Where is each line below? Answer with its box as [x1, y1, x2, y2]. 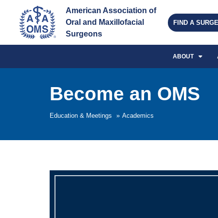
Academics [122, 112, 154, 119]
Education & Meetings [50, 112, 112, 119]
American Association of [66, 6, 158, 15]
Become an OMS [50, 83, 200, 104]
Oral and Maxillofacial [66, 18, 146, 26]
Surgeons [66, 30, 102, 38]
